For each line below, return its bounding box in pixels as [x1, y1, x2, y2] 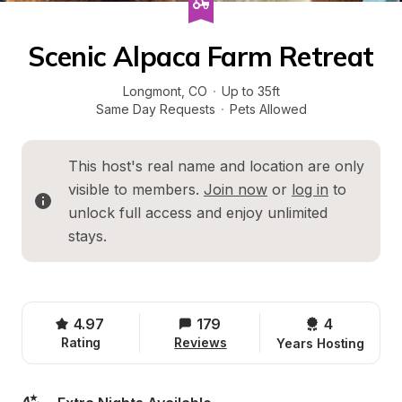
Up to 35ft [221, 83, 280, 99]
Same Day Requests [95, 101, 215, 117]
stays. [68, 227, 107, 245]
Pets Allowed [229, 101, 307, 117]
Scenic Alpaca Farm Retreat [28, 39, 374, 74]
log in [292, 180, 328, 198]
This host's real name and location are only [68, 157, 364, 175]
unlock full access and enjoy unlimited [68, 204, 328, 222]
